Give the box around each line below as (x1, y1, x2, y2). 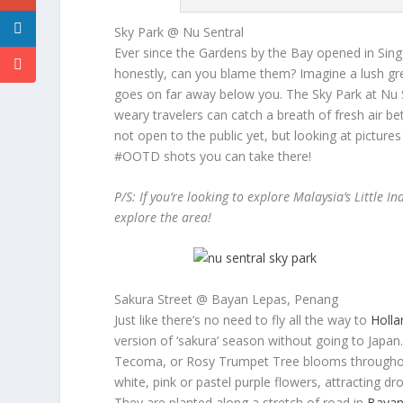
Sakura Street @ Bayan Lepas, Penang (114, 290, 339, 308)
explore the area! (114, 208, 212, 226)
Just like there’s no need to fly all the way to (114, 310, 372, 328)
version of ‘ (114, 331, 179, 349)
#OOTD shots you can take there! (114, 147, 312, 165)
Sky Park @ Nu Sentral (114, 22, 245, 40)
